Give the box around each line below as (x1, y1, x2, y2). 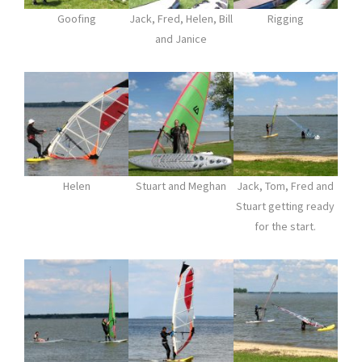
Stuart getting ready (236, 199, 335, 214)
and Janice (154, 31, 207, 46)
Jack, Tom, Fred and (237, 179, 335, 194)
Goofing (57, 11, 96, 26)
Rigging (267, 11, 304, 26)
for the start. (255, 219, 317, 234)
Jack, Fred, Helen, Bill (128, 11, 233, 26)
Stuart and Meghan (135, 179, 226, 194)
